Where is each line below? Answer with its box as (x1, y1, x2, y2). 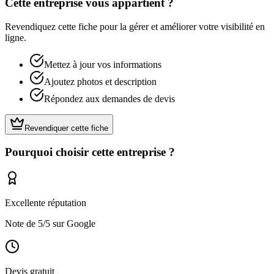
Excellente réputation (5, 198, 86, 208)
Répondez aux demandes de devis (44, 93, 175, 104)
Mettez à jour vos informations (44, 59, 161, 70)
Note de (5, 218, 38, 229)
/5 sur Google (43, 218, 95, 229)
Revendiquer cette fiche (24, 123, 108, 133)
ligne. (5, 32, 26, 43)
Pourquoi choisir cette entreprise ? (5, 146, 175, 159)
